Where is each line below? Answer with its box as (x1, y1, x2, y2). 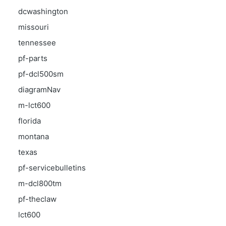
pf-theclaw (18, 194, 56, 204)
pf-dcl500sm (18, 69, 64, 79)
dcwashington (18, 7, 68, 16)
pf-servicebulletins (18, 163, 86, 173)
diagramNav (18, 85, 61, 94)
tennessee (18, 38, 56, 47)
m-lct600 (18, 100, 50, 110)
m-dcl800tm (18, 179, 62, 188)
